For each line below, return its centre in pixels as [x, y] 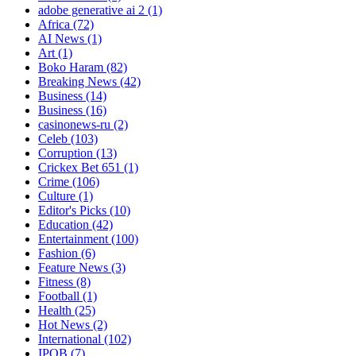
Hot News [66, 325]
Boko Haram [72, 68]
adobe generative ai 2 [93, 10]
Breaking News [79, 82]
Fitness [57, 282]
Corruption [67, 153]
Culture [58, 196]
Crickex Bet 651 [81, 168]
